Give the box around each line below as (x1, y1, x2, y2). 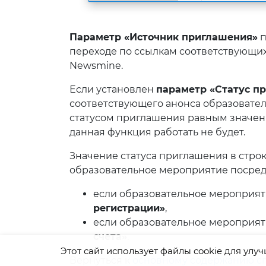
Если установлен (69, 84, 156, 96)
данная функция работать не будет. (69, 126, 245, 138)
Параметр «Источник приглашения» (69, 31, 258, 43)
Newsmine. (69, 60, 123, 72)
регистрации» (93, 202, 165, 214)
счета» (93, 231, 127, 243)
